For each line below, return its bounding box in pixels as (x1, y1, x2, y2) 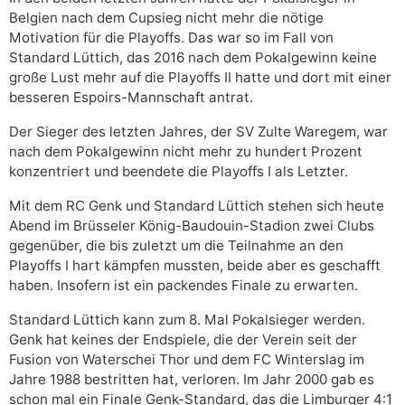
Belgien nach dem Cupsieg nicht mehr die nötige (9, 8, 324, 26)
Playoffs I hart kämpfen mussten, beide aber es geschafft (9, 256, 381, 274)
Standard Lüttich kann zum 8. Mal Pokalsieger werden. (9, 310, 365, 328)
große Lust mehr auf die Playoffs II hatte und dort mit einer (9, 68, 391, 86)
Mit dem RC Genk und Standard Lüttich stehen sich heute (9, 196, 384, 214)
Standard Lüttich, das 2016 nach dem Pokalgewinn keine (9, 48, 377, 66)
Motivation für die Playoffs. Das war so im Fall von (9, 28, 334, 46)
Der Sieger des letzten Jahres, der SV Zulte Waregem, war (9, 122, 388, 140)
